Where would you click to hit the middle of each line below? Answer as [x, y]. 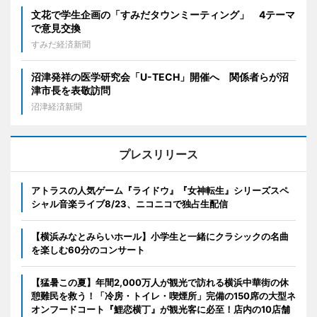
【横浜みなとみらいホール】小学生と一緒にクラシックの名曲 [160, 236]
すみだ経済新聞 [61, 44]
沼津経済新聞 [57, 106]
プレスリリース [158, 154]
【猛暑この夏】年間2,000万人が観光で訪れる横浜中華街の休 [160, 282]
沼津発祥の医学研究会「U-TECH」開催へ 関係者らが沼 [160, 76]
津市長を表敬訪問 [71, 90]
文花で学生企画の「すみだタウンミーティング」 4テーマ [163, 14]
